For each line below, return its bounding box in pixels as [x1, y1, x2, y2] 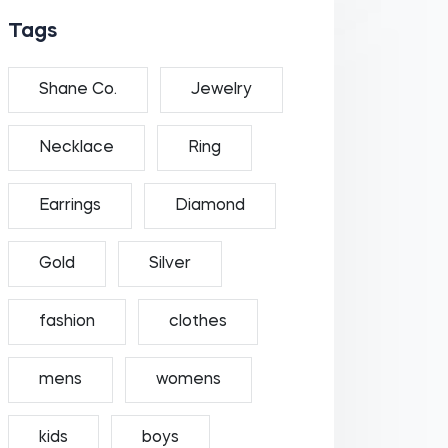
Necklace [38, 140, 114, 156]
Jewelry [190, 82, 252, 98]
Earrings [38, 198, 101, 214]
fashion [38, 314, 95, 330]
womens [155, 372, 221, 388]
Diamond [174, 198, 245, 214]
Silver [148, 256, 191, 272]
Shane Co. [38, 82, 117, 98]
